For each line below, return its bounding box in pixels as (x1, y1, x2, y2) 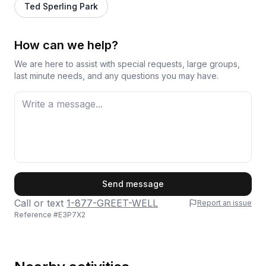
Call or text (14, 197, 64, 209)
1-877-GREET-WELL (66, 197, 158, 209)
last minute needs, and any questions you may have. (14, 71, 218, 81)
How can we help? (14, 38, 118, 52)
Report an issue (197, 198, 252, 207)
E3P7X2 (58, 210, 85, 219)
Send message (102, 179, 164, 189)
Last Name (17, 227, 61, 237)
